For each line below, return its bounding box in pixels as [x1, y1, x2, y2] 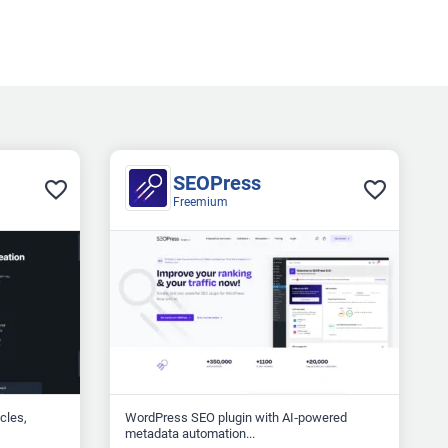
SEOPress [172, 171, 261, 196]
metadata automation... [124, 426, 255, 442]
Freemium [172, 195, 228, 210]
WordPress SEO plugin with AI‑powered [124, 410, 347, 426]
